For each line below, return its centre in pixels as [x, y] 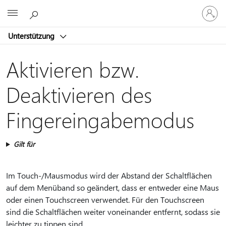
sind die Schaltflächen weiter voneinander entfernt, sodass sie [113, 212]
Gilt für [24, 144]
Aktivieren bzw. [73, 69]
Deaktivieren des [79, 94]
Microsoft [101, 12]
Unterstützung [32, 36]
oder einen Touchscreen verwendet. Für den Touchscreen [105, 200]
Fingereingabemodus [100, 119]
